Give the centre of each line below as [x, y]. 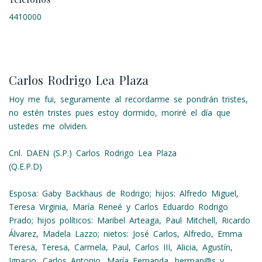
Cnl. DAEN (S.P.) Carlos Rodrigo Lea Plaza [93, 153]
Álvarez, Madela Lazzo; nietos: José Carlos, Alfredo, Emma [125, 234]
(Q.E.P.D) [25, 166]
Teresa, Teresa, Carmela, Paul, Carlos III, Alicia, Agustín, [121, 247]
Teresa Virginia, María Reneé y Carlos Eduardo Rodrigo [118, 207]
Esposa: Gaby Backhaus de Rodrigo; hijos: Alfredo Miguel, [124, 193]
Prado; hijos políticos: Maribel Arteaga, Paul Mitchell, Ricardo [130, 220]
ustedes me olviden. [48, 126]
